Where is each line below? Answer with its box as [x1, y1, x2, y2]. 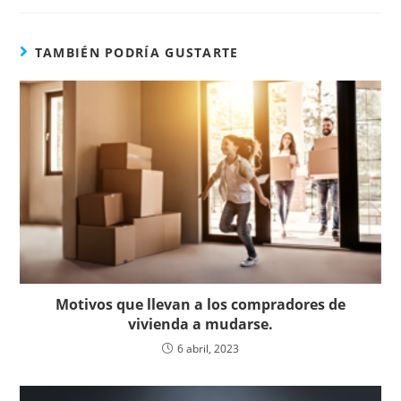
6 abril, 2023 [177, 341, 239, 356]
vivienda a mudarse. [128, 314, 273, 334]
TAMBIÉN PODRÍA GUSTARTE [34, 43, 239, 61]
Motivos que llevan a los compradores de [55, 294, 346, 314]
